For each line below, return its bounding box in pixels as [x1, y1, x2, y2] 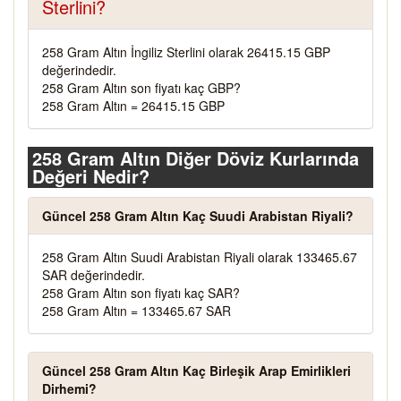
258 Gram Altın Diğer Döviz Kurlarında [32, 145, 359, 171]
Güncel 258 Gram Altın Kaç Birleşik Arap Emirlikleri [42, 362, 351, 380]
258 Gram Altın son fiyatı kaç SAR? [42, 284, 240, 302]
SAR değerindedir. [42, 266, 145, 284]
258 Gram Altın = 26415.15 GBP [42, 97, 225, 115]
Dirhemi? [42, 380, 97, 397]
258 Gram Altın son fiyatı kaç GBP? [42, 79, 241, 97]
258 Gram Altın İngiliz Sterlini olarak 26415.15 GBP [42, 43, 330, 61]
